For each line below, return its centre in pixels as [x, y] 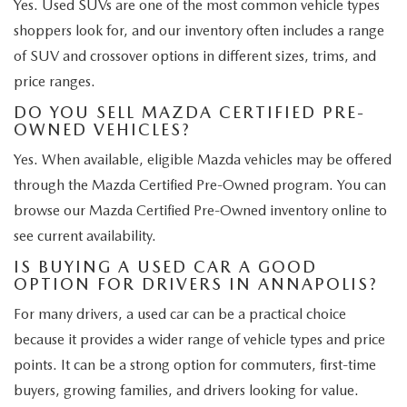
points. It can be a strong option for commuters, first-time [195, 364]
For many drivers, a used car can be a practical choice [180, 313]
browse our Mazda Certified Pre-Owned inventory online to [200, 210]
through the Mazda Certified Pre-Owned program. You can [200, 184]
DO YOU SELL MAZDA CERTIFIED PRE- [189, 112]
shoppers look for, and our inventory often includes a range [199, 30]
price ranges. [55, 81]
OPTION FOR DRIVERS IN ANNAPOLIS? [196, 283]
